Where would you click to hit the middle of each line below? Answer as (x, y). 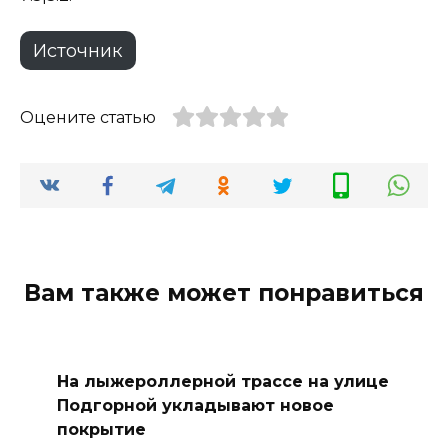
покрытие (101, 429)
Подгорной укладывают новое (195, 405)
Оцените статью (88, 117)
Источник (78, 50)
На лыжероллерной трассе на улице (222, 381)
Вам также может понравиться (224, 292)
